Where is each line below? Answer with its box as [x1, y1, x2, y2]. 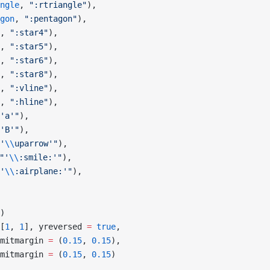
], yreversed [24, 222, 87, 231]
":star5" [10, 42, 48, 51]
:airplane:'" [14, 166, 72, 176]
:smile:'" [19, 152, 62, 162]
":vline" [10, 83, 48, 93]
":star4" [10, 28, 48, 37]
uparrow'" [14, 139, 58, 148]
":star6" [10, 55, 48, 65]
